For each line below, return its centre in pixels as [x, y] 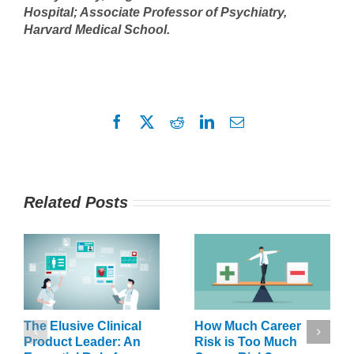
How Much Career [248, 326]
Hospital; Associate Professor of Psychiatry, [155, 13]
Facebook [151, 121]
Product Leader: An [82, 341]
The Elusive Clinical [83, 326]
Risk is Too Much [246, 341]
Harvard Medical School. [97, 30]
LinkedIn [239, 121]
